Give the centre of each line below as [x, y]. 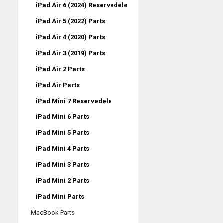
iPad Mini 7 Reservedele [74, 101]
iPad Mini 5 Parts [62, 132]
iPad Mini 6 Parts [62, 116]
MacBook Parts [53, 212]
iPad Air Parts [58, 85]
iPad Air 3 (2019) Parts [70, 53]
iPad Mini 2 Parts [62, 180]
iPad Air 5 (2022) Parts [70, 21]
